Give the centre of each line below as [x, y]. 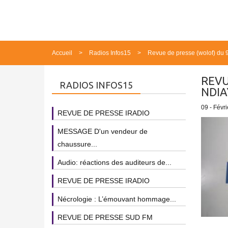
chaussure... [77, 144]
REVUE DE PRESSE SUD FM [105, 217]
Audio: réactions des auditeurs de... [115, 162]
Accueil [62, 53]
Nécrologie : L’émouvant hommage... [117, 199]
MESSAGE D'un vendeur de [103, 131]
